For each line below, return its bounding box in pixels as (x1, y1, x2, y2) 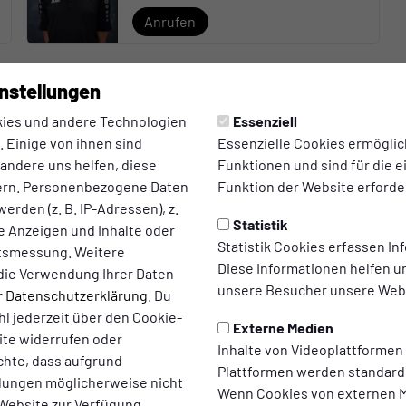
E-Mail (236, 201, 275, 219)
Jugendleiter (131, 124, 216, 142)
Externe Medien (233, 319, 333, 336)
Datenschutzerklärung (5, 286, 148, 304)
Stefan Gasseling (131, 103, 256, 124)
